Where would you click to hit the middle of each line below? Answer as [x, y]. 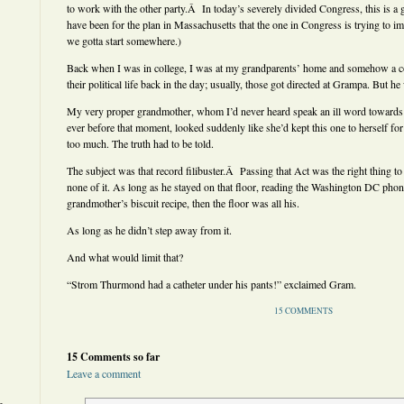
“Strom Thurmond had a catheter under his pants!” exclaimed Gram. [211, 284]
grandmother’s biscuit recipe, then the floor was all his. [183, 203]
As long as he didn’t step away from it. [149, 230]
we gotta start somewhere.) [124, 41]
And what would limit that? [125, 257]
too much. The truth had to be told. [140, 143]
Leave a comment [104, 373]
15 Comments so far [113, 357]
